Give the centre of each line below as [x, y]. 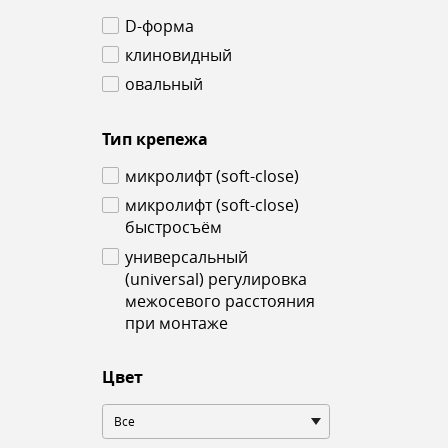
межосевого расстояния [219, 301]
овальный [163, 85]
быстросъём [173, 228]
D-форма [159, 27]
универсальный [186, 257]
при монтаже [176, 323]
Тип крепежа [155, 138]
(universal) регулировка [215, 279]
